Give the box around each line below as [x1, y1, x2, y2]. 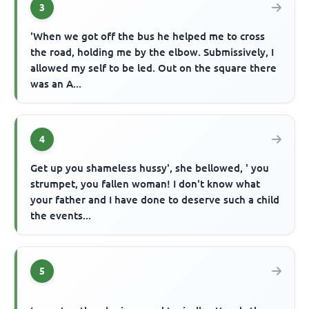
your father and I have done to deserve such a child [30, 193, 280, 206]
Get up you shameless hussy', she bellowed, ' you [30, 161, 270, 174]
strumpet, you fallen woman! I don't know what [30, 177, 261, 190]
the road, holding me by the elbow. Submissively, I [30, 46, 275, 58]
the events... [30, 209, 92, 221]
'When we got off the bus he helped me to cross [30, 30, 266, 42]
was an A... [30, 77, 82, 90]
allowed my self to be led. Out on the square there [30, 61, 277, 74]
